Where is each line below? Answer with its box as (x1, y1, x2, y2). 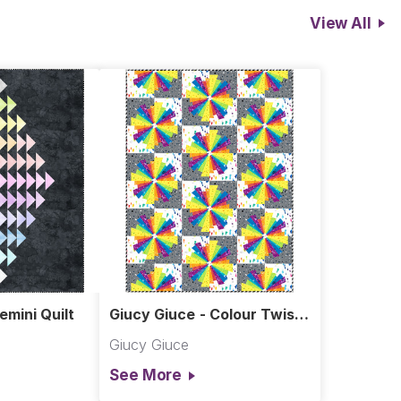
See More (108, 365, 183, 384)
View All (309, 13, 371, 32)
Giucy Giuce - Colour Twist (108, 305, 302, 324)
